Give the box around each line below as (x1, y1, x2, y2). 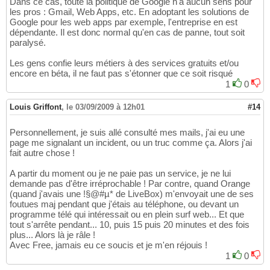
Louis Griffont (10, 102, 61, 111)
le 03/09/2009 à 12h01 (66, 102, 145, 111)
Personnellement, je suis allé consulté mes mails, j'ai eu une (10, 127, 245, 137)
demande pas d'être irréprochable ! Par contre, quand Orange (10, 178, 250, 189)
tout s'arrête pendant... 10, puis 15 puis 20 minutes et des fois (10, 219, 250, 230)
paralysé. (10, 37, 46, 48)
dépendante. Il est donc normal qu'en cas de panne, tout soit (10, 27, 245, 37)
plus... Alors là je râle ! (10, 229, 95, 240)
